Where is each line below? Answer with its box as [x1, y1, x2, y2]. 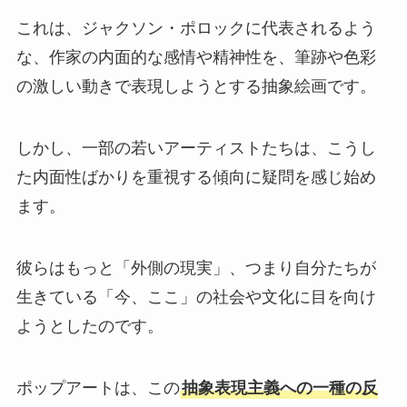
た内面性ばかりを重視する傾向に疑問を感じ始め [15, 168, 376, 187]
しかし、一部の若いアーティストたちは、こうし [15, 139, 376, 158]
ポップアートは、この [15, 378, 180, 397]
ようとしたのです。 [15, 317, 164, 336]
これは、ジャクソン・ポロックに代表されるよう [15, 19, 376, 38]
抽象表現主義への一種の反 [181, 378, 378, 397]
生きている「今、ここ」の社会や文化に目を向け [15, 288, 376, 307]
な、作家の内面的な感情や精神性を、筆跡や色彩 [15, 48, 376, 67]
